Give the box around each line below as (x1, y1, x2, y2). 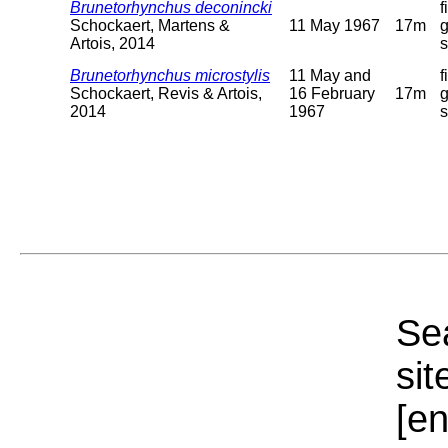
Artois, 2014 (70, 34, 155, 52)
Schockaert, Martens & (70, 16, 230, 34)
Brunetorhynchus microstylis (70, 66, 270, 84)
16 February (289, 84, 375, 102)
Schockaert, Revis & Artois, (70, 84, 262, 102)
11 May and (289, 66, 371, 84)
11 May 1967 (289, 16, 380, 34)
